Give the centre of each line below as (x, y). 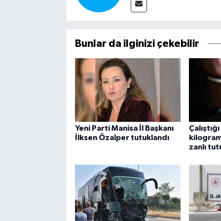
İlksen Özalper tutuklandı (122, 138)
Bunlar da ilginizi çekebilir (137, 44)
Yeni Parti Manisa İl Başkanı (124, 129)
